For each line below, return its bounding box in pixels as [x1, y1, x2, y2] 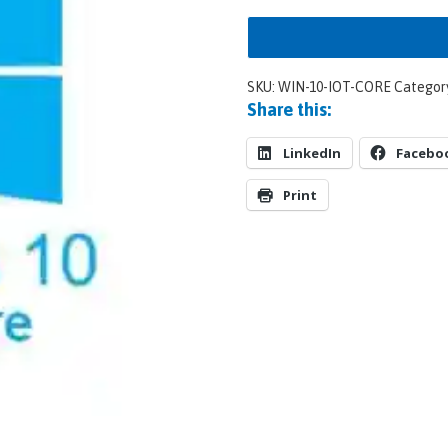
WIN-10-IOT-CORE [277, 78, 391, 95]
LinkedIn [282, 143, 341, 162]
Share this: [246, 98, 331, 120]
